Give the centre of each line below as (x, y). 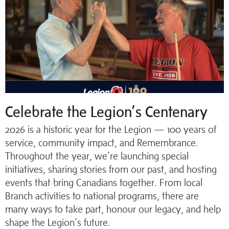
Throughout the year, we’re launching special (97, 156)
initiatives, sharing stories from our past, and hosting (111, 169)
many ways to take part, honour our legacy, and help (113, 209)
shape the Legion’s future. (58, 222)
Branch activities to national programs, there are (102, 196)
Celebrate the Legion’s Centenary (106, 112)
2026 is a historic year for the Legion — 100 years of (111, 129)
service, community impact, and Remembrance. (101, 143)
